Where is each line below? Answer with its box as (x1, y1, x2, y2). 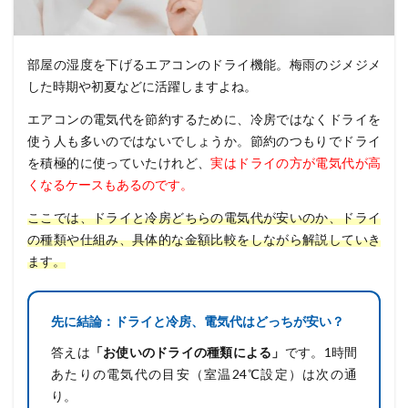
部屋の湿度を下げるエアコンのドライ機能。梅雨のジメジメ (27, 56, 381, 73)
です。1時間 (284, 344, 358, 361)
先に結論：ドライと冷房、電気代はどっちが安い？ (51, 313, 344, 330)
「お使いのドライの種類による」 (89, 344, 285, 361)
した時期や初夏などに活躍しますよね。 (27, 78, 257, 95)
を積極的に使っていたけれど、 (27, 155, 211, 171)
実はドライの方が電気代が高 (210, 155, 382, 171)
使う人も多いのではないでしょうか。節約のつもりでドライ (27, 133, 381, 149)
